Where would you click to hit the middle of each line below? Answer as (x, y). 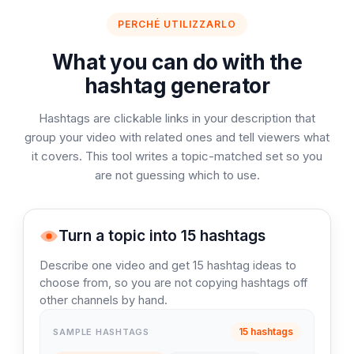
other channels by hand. (104, 300)
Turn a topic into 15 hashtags (162, 236)
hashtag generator (177, 86)
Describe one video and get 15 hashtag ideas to (168, 265)
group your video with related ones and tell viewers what (177, 137)
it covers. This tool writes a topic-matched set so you (177, 156)
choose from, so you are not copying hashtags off (174, 282)
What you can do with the (177, 62)
